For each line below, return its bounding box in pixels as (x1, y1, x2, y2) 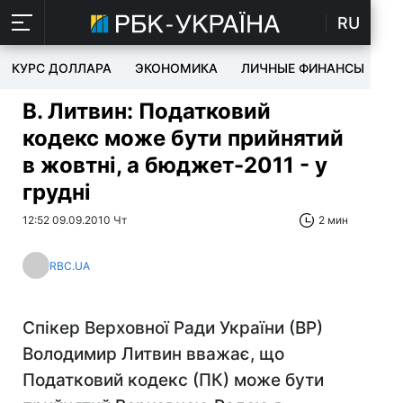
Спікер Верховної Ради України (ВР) (22, 318, 323, 338)
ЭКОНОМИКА (135, 60, 218, 76)
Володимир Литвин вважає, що (22, 344, 284, 364)
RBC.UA (49, 258, 90, 273)
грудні (22, 179, 91, 205)
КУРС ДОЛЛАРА (12, 60, 112, 76)
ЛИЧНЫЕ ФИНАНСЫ (241, 60, 364, 76)
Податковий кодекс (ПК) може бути (22, 370, 324, 390)
